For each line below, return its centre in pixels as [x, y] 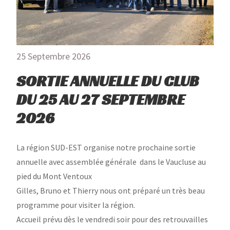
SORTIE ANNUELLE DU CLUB [108, 81]
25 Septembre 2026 [53, 56]
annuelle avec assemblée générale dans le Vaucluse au [111, 162]
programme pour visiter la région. [76, 205]
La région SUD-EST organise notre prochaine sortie [106, 147]
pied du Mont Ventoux [54, 176]
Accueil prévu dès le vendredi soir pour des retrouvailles [112, 219]
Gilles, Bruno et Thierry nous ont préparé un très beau [111, 190]
